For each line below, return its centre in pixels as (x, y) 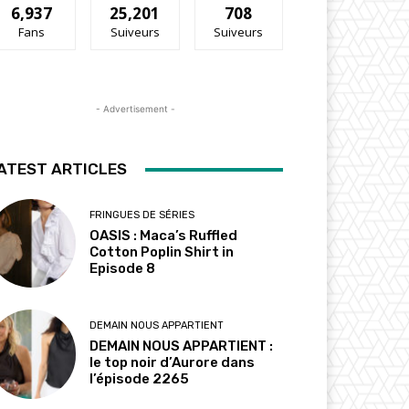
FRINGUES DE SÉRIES (142, 215)
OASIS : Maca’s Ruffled (164, 236)
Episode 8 (123, 269)
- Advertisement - (135, 109)
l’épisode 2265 (140, 379)
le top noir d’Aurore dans (173, 363)
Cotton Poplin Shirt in (162, 252)
